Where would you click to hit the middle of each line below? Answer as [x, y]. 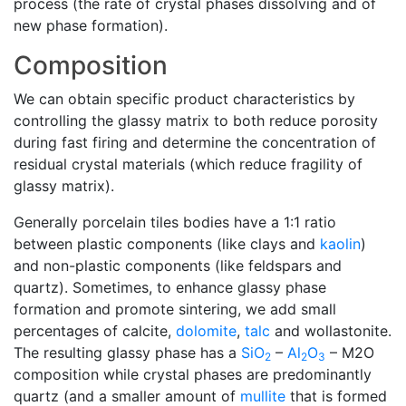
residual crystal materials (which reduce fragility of [188, 164]
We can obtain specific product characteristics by [184, 99]
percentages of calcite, [95, 331]
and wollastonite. [331, 331]
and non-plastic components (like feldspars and [178, 266]
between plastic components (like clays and [167, 244]
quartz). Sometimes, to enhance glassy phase [170, 287]
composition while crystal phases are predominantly [193, 374]
